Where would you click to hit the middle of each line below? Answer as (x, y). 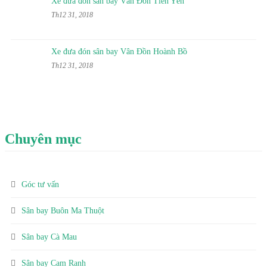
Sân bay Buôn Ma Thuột (63, 211)
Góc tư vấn (40, 185)
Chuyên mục (43, 139)
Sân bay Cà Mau (49, 237)
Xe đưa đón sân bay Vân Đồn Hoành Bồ (119, 52)
